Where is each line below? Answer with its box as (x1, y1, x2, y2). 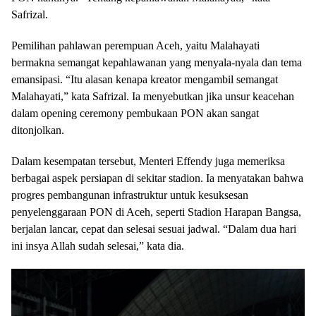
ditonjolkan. (11, 123, 64, 136)
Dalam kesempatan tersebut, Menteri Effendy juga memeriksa (11, 154, 285, 167)
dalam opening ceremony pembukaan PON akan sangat (11, 107, 259, 119)
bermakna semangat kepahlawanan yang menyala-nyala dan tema (11, 56, 302, 68)
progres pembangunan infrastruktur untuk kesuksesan (11, 188, 248, 201)
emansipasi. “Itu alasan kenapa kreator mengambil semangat (11, 73, 278, 85)
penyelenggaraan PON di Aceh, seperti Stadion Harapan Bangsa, (11, 205, 301, 218)
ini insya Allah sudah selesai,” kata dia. (11, 239, 184, 252)
